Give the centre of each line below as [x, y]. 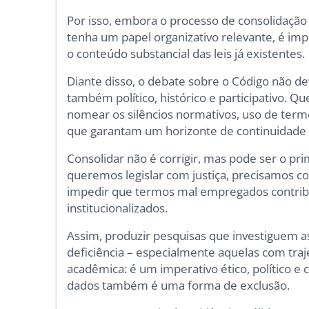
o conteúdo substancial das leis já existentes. [186, 54]
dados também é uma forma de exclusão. [179, 286]
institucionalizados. [118, 208]
